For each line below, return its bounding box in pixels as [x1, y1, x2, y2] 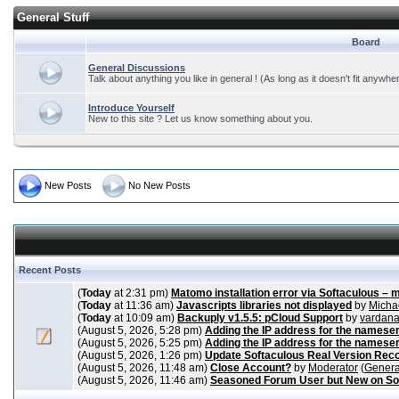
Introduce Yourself [88, 102, 175, 113]
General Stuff [17, 11, 89, 24]
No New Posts [126, 179, 191, 191]
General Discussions [88, 62, 185, 73]
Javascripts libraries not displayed [176, 299, 352, 312]
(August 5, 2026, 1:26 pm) [77, 349, 205, 362]
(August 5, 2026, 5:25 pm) [77, 337, 205, 349]
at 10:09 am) [111, 312, 177, 324]
